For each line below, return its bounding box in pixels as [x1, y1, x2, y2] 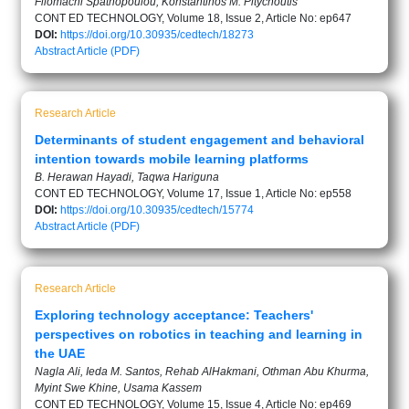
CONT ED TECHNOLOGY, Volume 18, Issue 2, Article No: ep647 [35, 12, 351, 25]
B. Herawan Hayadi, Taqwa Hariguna [35, 171, 219, 184]
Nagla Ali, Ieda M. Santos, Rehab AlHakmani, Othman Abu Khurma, [35, 365, 369, 378]
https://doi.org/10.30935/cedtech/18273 [60, 28, 254, 41]
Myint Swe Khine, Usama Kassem [35, 382, 202, 394]
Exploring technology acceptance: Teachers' [35, 308, 313, 322]
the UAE [35, 346, 85, 361]
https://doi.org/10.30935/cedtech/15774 [60, 204, 254, 216]
